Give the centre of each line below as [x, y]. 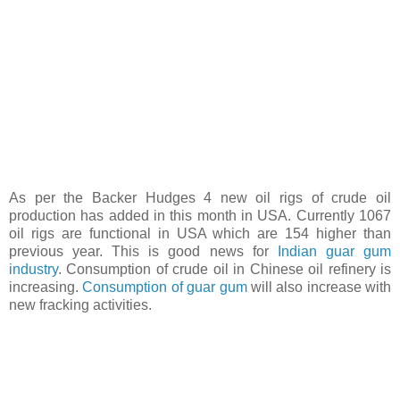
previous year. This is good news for [143, 251]
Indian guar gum [334, 251]
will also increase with [319, 287]
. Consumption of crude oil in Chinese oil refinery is [225, 269]
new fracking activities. [80, 304]
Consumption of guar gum [165, 287]
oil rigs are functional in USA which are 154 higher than [200, 233]
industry [33, 269]
